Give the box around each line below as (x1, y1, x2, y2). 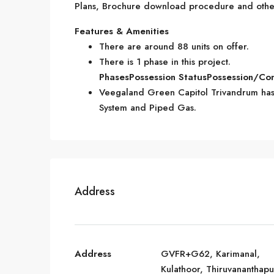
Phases (99, 70, 129, 84)
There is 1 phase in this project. (99, 55, 231, 68)
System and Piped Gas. (99, 101, 196, 114)
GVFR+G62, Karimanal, (161, 247, 260, 261)
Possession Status (129, 70, 207, 84)
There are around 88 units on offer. (99, 40, 249, 53)
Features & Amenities (75, 24, 169, 38)
